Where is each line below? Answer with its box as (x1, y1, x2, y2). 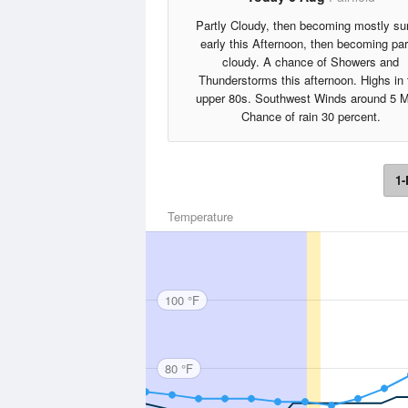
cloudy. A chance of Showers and (222, 53, 399, 70)
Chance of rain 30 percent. (240, 107, 381, 125)
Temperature (168, 208, 233, 225)
